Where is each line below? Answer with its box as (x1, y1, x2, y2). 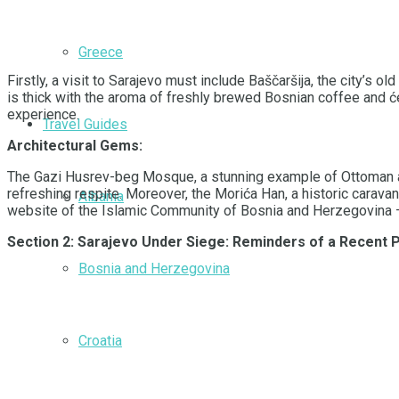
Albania (78, 187, 124, 205)
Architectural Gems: (7, 137, 142, 155)
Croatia (78, 331, 122, 349)
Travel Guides (43, 115, 127, 133)
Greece (78, 43, 123, 61)
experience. (7, 106, 79, 124)
